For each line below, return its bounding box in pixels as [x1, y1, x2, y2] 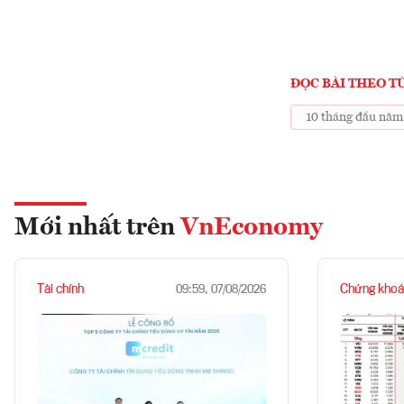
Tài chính [37, 283, 84, 296]
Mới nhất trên [14, 216, 180, 241]
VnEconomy [180, 216, 323, 241]
